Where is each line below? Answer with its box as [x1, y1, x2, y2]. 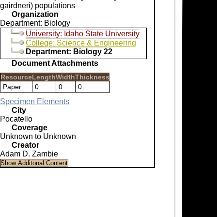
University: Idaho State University [26, 29, 140, 38]
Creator [12, 140, 40, 149]
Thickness [75, 73, 110, 81]
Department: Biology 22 [26, 47, 113, 56]
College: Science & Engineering [26, 38, 137, 47]
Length [32, 73, 56, 81]
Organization [12, 10, 59, 18]
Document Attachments [12, 59, 99, 67]
